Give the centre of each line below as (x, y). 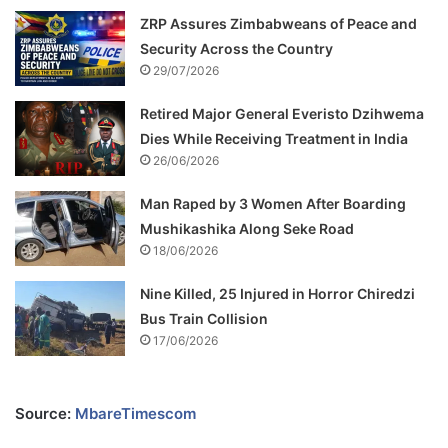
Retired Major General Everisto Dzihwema (282, 113)
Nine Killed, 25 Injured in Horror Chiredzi (278, 293)
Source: (45, 413)
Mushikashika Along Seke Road (247, 228)
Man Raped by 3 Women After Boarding (273, 203)
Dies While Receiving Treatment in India (274, 138)
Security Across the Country (237, 48)
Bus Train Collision (204, 318)
